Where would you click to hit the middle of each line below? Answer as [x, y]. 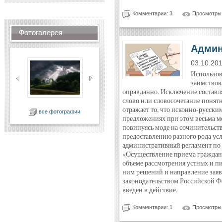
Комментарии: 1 [152, 207]
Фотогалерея [40, 32]
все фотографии [59, 111]
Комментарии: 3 [152, 13]
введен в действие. [150, 190]
